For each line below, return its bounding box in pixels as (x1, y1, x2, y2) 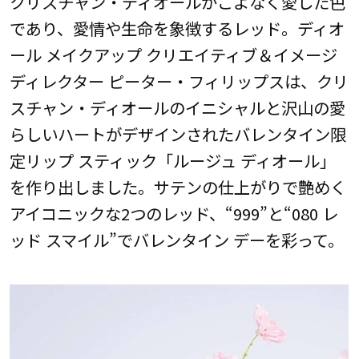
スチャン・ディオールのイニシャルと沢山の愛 (9, 95, 345, 120)
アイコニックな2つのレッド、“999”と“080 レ (9, 201, 338, 226)
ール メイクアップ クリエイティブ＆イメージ (9, 42, 337, 67)
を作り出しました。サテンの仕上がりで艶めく (9, 175, 346, 200)
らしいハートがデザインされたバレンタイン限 (9, 122, 346, 147)
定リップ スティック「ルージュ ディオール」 (9, 148, 336, 173)
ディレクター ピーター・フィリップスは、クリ (9, 69, 349, 94)
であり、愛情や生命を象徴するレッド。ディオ (9, 16, 345, 41)
